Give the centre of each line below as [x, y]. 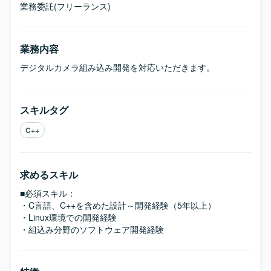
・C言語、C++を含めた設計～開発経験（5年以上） [118, 205]
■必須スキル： [48, 193]
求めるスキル [49, 175]
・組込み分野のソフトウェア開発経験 [92, 229]
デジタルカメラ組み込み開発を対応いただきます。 [117, 67]
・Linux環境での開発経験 [68, 217]
